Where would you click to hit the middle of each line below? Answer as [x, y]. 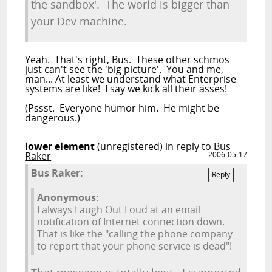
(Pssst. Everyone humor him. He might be [122, 108]
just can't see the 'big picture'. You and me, [124, 69]
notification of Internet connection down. [131, 222]
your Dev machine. [79, 21]
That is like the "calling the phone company [135, 234]
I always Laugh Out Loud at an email [119, 209]
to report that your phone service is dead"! [135, 246]
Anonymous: [68, 197]
